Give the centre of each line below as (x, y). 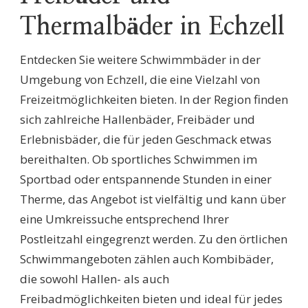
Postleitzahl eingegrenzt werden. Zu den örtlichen (154, 239)
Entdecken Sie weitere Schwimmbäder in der (140, 60)
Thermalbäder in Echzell (152, 27)
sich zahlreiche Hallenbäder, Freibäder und (137, 120)
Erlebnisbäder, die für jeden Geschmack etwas (146, 140)
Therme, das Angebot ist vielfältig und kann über (153, 199)
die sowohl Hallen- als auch (95, 279)
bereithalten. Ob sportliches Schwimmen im (139, 159)
